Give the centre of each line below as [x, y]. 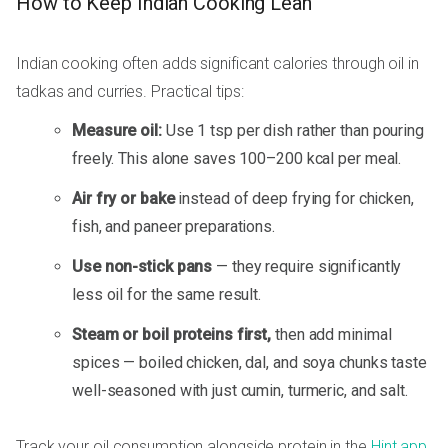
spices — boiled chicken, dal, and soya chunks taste [249, 362]
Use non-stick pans [142, 266]
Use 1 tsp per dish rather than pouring [292, 130]
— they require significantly [307, 266]
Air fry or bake [123, 198]
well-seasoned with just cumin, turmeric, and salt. [240, 390]
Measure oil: [117, 130]
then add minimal [331, 334]
